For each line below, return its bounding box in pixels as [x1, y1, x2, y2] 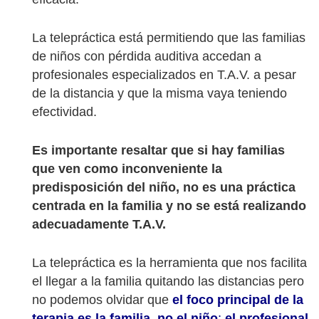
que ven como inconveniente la [32, 162, 222, 177]
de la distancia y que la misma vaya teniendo [32, 86, 287, 101]
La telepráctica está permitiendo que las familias [32, 31, 305, 46]
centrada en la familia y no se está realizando [32, 199, 306, 214]
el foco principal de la [172, 293, 303, 308]
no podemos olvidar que [32, 293, 172, 308]
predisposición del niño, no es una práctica [32, 180, 296, 195]
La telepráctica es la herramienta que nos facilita [32, 256, 307, 271]
